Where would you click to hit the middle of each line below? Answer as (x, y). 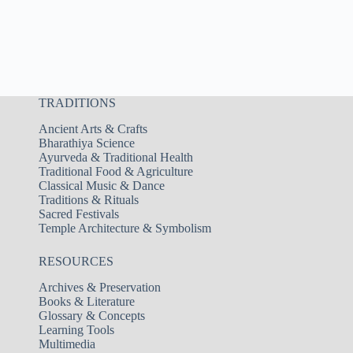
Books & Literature (86, 301)
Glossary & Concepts (91, 315)
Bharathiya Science (86, 143)
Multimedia (67, 344)
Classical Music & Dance (101, 185)
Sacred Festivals (78, 214)
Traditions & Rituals (88, 199)
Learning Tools (76, 329)
